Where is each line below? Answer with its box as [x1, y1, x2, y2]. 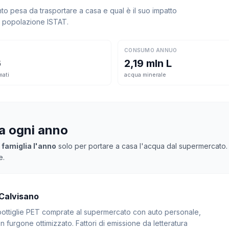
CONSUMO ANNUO [124, 47, 177, 53]
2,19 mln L [124, 57, 172, 70]
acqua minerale [124, 71, 166, 78]
